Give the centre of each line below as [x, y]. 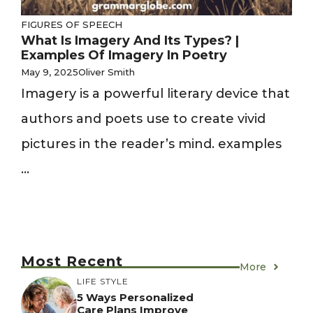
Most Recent [72, 261]
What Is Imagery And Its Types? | [130, 41]
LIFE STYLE [103, 281]
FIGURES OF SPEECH [72, 24]
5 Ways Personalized [135, 297]
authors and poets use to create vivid [143, 119]
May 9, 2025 [50, 72]
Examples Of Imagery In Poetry [124, 55]
